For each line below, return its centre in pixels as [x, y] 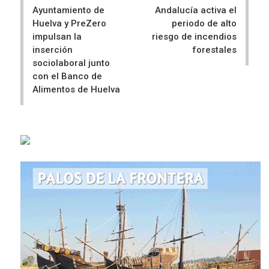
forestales [214, 50]
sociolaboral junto [71, 63]
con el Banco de [67, 77]
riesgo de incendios [194, 37]
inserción [53, 50]
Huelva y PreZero [69, 24]
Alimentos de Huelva [76, 90]
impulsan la [57, 37]
